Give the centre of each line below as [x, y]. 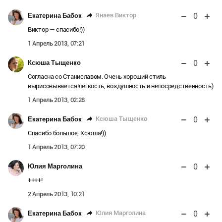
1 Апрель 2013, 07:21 [56, 43]
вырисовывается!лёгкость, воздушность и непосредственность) [121, 86]
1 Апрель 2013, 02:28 [56, 100]
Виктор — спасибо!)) [56, 29]
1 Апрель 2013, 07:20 [56, 147]
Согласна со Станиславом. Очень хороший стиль [97, 76]
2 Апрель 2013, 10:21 [56, 194]
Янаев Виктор [116, 15]
